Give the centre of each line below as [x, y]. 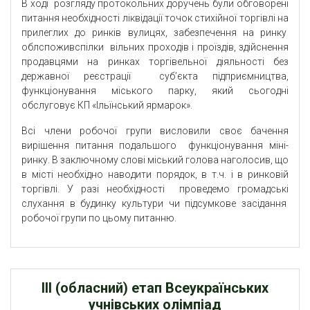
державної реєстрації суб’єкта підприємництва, [155, 76]
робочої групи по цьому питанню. [99, 218]
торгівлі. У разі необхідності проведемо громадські [155, 189]
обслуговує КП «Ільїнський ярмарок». [107, 106]
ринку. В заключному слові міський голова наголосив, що [155, 160]
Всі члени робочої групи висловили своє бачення [155, 131]
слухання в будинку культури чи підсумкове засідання [155, 204]
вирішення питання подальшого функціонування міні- [155, 146]
